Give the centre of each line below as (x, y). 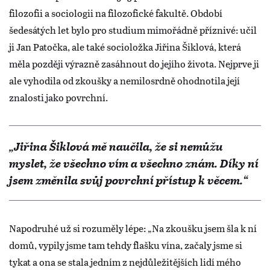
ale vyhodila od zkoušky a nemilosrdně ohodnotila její (124, 81)
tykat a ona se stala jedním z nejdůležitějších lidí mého (125, 262)
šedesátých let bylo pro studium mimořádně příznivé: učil (133, 30)
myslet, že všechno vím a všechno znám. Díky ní (135, 163)
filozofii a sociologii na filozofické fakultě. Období (116, 13)
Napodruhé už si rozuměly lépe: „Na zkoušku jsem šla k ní (133, 228)
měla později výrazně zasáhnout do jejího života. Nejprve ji (134, 64)
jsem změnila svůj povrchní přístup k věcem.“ (130, 180)
